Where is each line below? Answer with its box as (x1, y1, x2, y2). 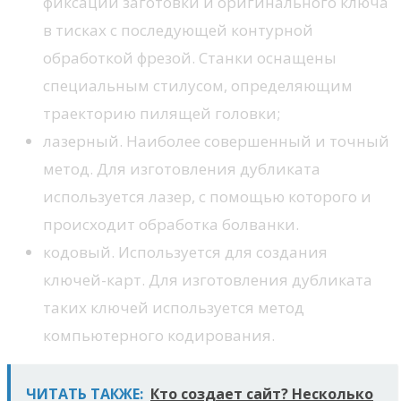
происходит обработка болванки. (43, 213, 299, 235)
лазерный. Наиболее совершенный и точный (43, 130, 389, 151)
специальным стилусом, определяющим (43, 74, 353, 96)
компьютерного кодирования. (43, 324, 275, 346)
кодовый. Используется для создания (43, 241, 328, 262)
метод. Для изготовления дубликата (43, 158, 320, 179)
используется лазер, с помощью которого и (43, 185, 371, 207)
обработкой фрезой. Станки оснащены (43, 47, 337, 68)
